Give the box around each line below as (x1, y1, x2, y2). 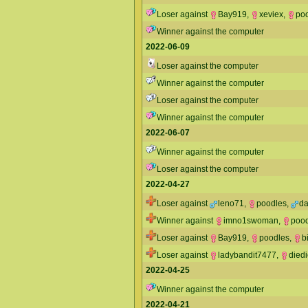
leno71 (218, 199, 244, 208)
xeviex (259, 10, 283, 19)
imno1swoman (223, 216, 278, 225)
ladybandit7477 (218, 250, 276, 260)
